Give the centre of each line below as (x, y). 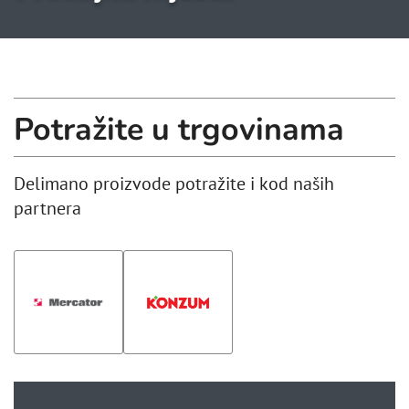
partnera (47, 209)
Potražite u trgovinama (179, 128)
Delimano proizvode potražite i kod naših (174, 184)
